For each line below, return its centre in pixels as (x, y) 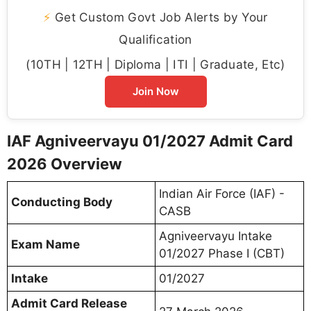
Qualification (155, 40)
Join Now (155, 92)
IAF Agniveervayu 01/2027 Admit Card (150, 141)
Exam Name (45, 245)
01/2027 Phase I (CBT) (222, 254)
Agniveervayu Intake (216, 236)
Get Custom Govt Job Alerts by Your (159, 17)
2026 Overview (65, 164)
